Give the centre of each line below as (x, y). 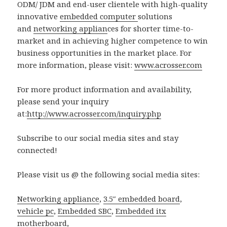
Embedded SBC (85, 211)
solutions (155, 16)
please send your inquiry (63, 101)
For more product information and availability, (105, 89)
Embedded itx (141, 211)
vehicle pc (36, 211)
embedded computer (99, 16)
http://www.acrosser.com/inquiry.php (94, 113)
